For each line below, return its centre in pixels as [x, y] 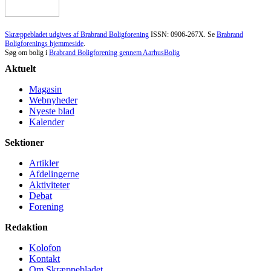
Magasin [45, 89]
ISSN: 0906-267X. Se [183, 34]
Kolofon [45, 247]
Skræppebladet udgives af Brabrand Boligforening [77, 34]
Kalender [47, 122]
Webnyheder [53, 100]
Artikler [44, 163]
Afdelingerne [54, 174]
